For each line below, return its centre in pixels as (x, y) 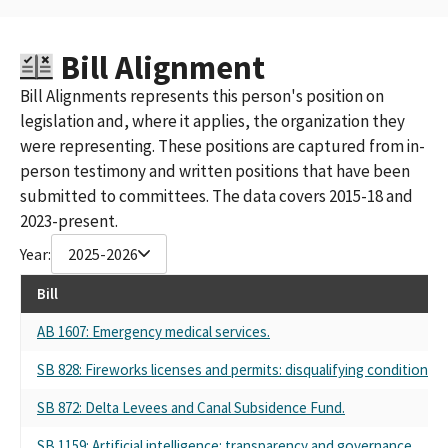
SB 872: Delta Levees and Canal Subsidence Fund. (191, 407)
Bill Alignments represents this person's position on (202, 95)
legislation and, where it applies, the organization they (212, 120)
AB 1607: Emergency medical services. (153, 331)
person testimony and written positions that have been (215, 170)
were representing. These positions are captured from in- (222, 145)
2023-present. (69, 220)
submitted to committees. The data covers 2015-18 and (216, 195)
